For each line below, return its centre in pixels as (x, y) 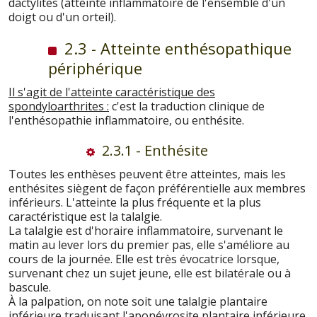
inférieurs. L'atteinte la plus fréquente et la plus (135, 202)
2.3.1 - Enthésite (153, 150)
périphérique (95, 68)
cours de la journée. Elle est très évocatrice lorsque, (144, 259)
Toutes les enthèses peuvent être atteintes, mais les (147, 174)
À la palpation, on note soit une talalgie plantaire (138, 301)
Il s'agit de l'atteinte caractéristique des (112, 92)
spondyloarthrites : (59, 106)
